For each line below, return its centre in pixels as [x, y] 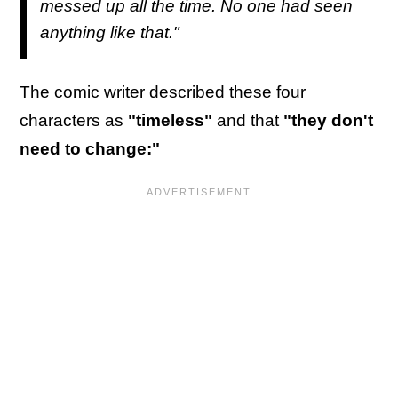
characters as [74, 120]
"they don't [328, 120]
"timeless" [170, 120]
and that [248, 120]
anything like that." [110, 33]
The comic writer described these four [163, 92]
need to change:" [90, 148]
